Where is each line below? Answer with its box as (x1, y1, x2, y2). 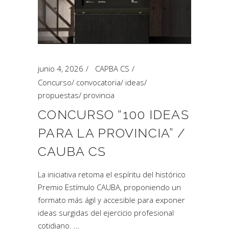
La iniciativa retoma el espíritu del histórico (38, 169, 186, 179)
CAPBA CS (95, 63, 129, 74)
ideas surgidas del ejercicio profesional (38, 208, 174, 218)
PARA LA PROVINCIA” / (38, 125, 185, 141)
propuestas (38, 90, 79, 100)
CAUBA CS (38, 144, 106, 159)
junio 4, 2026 (38, 63, 83, 74)
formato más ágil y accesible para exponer (38, 195, 185, 205)
